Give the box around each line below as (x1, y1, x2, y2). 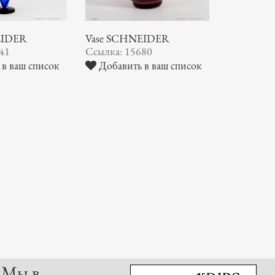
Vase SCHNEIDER (85, 31, 169, 45)
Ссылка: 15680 (85, 44, 152, 58)
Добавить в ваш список (96, 58, 202, 72)
